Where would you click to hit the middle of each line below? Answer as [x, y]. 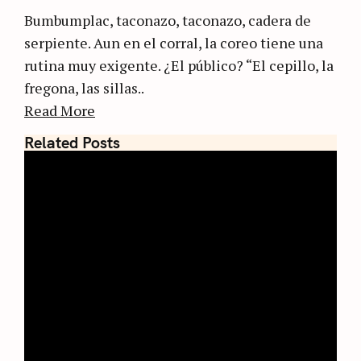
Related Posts [72, 143]
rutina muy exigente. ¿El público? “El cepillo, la [179, 65]
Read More [60, 110]
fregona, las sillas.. [84, 87]
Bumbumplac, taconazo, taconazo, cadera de [168, 20]
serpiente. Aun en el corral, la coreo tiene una [174, 42]
